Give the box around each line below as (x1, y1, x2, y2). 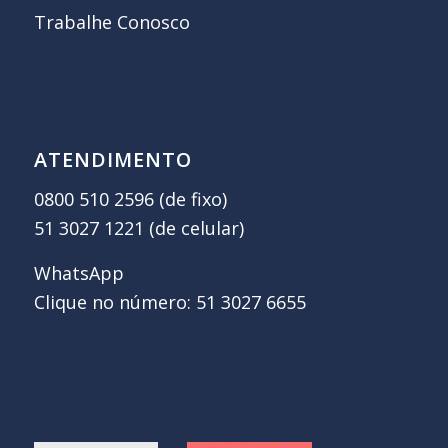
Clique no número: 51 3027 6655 (33, 289, 306, 314)
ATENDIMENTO (33, 145, 192, 173)
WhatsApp (33, 260, 124, 285)
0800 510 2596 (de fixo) (33, 187, 227, 212)
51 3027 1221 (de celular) (33, 216, 244, 241)
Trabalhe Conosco (33, 9, 190, 34)
